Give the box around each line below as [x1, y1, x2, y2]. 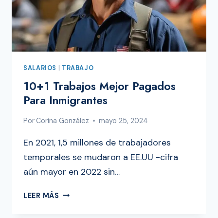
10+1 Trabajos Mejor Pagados [23, 78, 176, 95]
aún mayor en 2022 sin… [23, 165, 120, 178]
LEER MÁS [23, 191, 59, 200]
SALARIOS [23, 64, 57, 72]
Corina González [36, 116, 90, 125]
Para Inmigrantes [23, 92, 108, 109]
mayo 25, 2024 [99, 116, 148, 125]
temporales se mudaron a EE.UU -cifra [23, 151, 178, 163]
